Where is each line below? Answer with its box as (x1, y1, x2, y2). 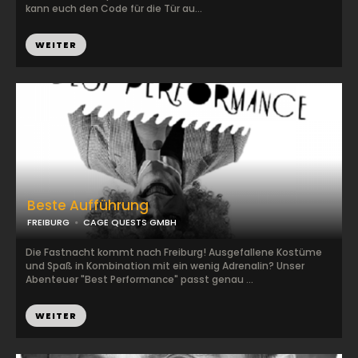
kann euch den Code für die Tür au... (26, 2, 202, 15)
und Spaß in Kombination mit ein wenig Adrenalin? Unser (26, 259, 304, 272)
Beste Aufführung (27, 196, 149, 215)
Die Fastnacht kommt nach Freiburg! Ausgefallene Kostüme (26, 245, 322, 259)
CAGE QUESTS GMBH (83, 216, 177, 229)
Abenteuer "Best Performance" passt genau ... (26, 272, 253, 286)
